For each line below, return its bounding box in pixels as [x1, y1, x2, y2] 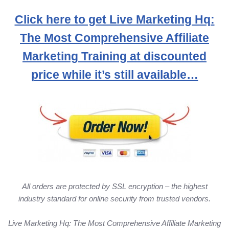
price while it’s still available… [31, 68, 198, 82]
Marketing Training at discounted [22, 50, 207, 63]
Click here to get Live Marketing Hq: [14, 13, 215, 27]
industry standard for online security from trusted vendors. [18, 194, 211, 203]
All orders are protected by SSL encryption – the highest [21, 182, 208, 191]
